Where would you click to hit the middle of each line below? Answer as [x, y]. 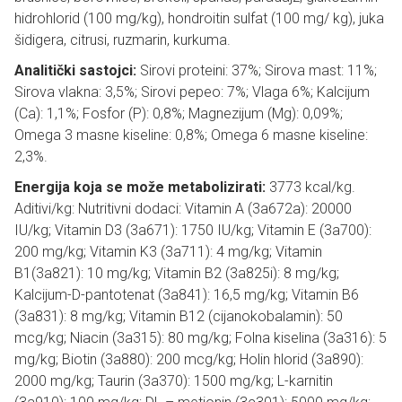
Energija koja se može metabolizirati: [140, 187]
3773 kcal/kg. [310, 187]
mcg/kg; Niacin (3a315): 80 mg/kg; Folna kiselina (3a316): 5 [201, 338]
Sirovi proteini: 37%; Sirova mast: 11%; [257, 70]
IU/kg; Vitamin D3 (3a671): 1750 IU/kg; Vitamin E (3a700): [193, 230]
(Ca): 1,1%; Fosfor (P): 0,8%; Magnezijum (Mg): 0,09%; [179, 114]
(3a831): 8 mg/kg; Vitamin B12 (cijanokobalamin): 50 [179, 316]
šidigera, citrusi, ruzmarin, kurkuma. [122, 40]
